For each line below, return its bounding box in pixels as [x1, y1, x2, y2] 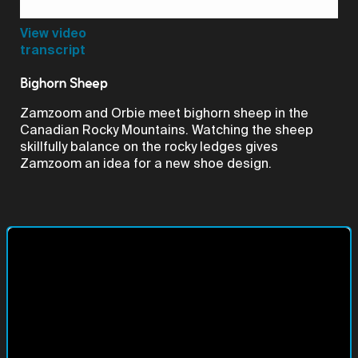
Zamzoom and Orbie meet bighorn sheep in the [20, 104, 308, 121]
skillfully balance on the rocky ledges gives [20, 137, 278, 155]
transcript [20, 41, 86, 58]
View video [20, 24, 86, 42]
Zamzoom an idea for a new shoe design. [20, 154, 272, 172]
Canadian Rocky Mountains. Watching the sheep [20, 121, 313, 138]
